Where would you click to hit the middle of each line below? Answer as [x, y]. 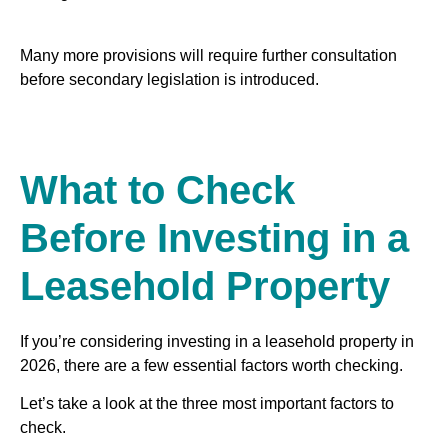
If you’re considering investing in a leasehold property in [217, 341]
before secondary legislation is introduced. [169, 79]
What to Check [157, 190]
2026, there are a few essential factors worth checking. [213, 365]
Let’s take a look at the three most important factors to [207, 404]
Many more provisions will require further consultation [208, 55]
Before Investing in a [214, 238]
